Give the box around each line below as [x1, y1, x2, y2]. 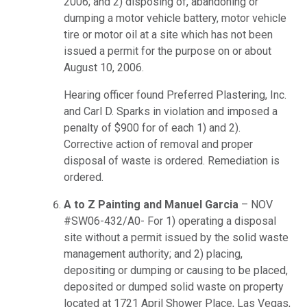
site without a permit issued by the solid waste [64, 231, 288, 245]
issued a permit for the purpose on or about [64, 45, 271, 58]
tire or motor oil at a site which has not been [64, 28, 273, 42]
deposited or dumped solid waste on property [64, 280, 284, 294]
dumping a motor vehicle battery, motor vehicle [64, 12, 286, 25]
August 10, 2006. [64, 61, 144, 75]
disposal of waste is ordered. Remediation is [64, 154, 280, 168]
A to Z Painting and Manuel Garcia [64, 198, 238, 212]
